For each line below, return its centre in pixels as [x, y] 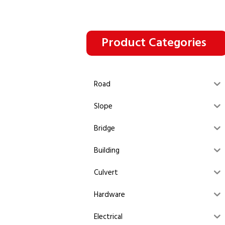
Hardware [109, 195]
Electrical [108, 217]
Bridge [104, 129]
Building [107, 151]
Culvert [106, 173]
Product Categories [154, 43]
